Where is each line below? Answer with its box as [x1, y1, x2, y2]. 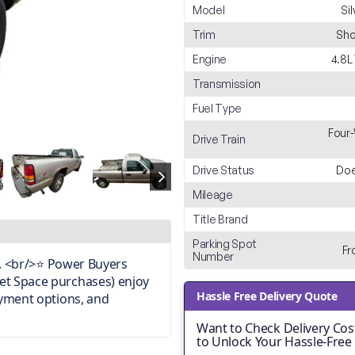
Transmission [193, 77, 261, 90]
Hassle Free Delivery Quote [197, 288, 338, 303]
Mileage [193, 188, 233, 201]
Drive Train [193, 132, 246, 146]
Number [193, 250, 235, 263]
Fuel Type [193, 101, 242, 115]
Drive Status [193, 163, 255, 177]
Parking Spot [193, 237, 258, 250]
